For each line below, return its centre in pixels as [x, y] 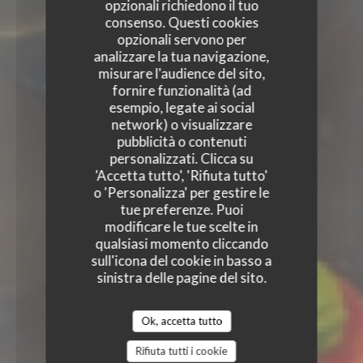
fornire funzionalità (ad [181, 90]
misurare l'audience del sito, [181, 73]
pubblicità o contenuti [181, 141]
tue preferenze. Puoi [181, 209]
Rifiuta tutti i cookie [181, 351]
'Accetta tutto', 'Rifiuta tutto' [181, 175]
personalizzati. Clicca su [181, 158]
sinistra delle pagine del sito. [181, 278]
